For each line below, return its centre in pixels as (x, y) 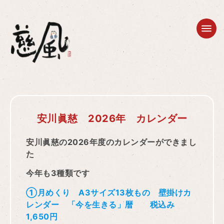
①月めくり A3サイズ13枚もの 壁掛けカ (109, 192)
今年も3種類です (58, 173)
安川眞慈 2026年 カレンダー (112, 118)
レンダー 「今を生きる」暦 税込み (104, 204)
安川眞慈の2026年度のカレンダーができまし (111, 142)
